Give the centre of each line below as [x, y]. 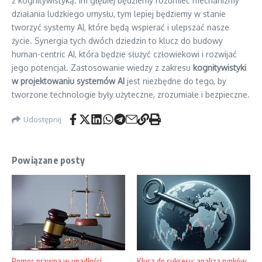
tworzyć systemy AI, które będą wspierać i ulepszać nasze [120, 27]
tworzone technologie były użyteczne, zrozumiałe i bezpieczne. [131, 94]
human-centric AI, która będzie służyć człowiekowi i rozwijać [124, 54]
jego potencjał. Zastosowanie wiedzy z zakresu [102, 68]
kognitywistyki [220, 68]
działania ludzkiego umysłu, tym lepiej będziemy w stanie [119, 14]
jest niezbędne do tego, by [175, 81]
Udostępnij [42, 119]
